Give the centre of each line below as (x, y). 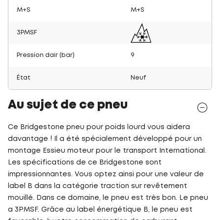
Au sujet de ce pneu (68, 105)
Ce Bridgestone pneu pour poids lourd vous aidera (99, 127)
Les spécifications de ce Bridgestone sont (85, 162)
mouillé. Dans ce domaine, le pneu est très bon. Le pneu (108, 198)
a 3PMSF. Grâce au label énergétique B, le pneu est (100, 209)
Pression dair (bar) (46, 55)
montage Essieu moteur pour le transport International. (107, 151)
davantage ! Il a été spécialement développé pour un (105, 139)
